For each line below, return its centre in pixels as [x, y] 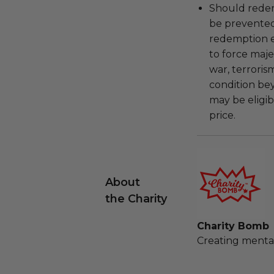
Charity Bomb [233, 226]
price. [222, 115]
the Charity [136, 199]
